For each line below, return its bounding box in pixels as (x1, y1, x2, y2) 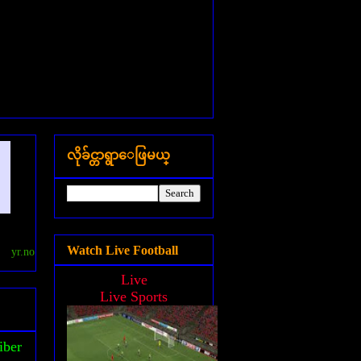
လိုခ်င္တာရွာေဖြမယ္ (67, 148, 170, 163)
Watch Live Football (67, 243, 178, 257)
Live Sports (100, 288, 168, 305)
